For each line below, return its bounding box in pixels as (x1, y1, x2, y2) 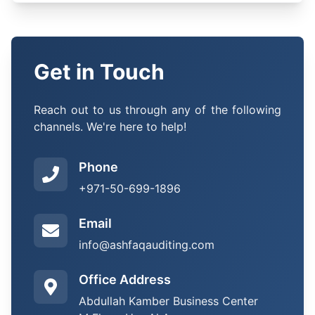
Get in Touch (34, 59, 165, 84)
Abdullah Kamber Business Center (79, 294, 258, 308)
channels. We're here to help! (34, 120, 186, 134)
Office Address (79, 272, 171, 287)
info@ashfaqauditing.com (79, 238, 214, 252)
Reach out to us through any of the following (34, 103, 281, 117)
